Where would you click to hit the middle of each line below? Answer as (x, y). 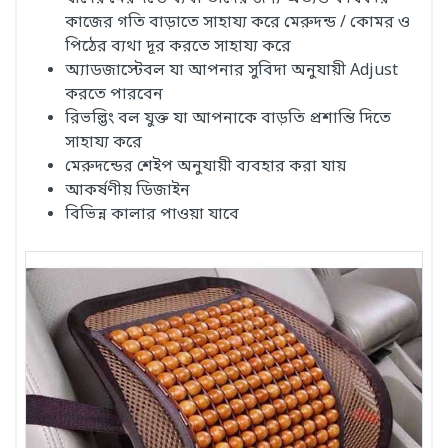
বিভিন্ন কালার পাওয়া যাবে (152, 215)
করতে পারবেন (114, 95)
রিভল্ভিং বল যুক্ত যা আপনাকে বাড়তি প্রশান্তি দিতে (228, 119)
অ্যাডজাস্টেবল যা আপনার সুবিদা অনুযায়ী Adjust (231, 71)
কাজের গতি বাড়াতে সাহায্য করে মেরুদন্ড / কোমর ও (237, 23)
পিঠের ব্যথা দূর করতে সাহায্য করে (178, 47)
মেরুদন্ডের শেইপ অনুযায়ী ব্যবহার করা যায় (205, 167)
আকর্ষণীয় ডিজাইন (127, 191)
